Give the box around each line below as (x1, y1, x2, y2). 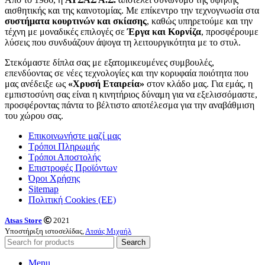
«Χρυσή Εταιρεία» (68, 79, 144, 89)
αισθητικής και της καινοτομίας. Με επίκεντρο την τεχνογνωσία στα (5, 5, 259, 16)
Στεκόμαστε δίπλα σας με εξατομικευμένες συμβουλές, (5, 57, 214, 68)
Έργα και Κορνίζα (127, 27, 201, 37)
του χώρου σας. (5, 111, 63, 121)
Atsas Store (5, 216, 42, 225)
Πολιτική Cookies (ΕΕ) (28, 195, 116, 205)
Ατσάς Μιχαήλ (85, 227, 131, 236)
